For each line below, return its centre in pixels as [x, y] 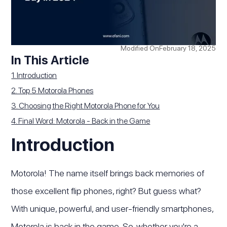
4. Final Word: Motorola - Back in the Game [81, 121]
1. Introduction [34, 75]
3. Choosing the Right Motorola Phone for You [86, 106]
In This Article [50, 60]
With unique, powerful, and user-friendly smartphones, [112, 209]
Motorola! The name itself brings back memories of [108, 173]
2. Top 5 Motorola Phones [52, 91]
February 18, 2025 [187, 48]
